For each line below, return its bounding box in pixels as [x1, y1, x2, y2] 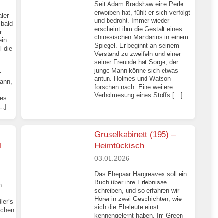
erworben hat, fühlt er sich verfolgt [94, 9, 191, 17]
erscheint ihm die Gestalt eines [94, 25, 182, 33]
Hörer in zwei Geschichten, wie [94, 195, 182, 202]
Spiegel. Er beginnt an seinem [94, 42, 180, 50]
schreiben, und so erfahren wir [94, 186, 180, 194]
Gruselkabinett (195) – [94, 130, 176, 140]
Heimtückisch [94, 141, 145, 151]
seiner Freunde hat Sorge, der [94, 58, 179, 66]
